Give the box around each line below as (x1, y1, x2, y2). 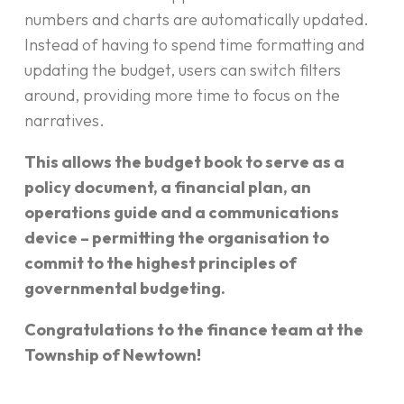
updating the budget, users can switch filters (24, 60, 341, 81)
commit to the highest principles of (24, 252, 297, 274)
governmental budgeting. (24, 278, 225, 299)
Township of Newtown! (24, 344, 201, 366)
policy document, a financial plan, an (24, 177, 311, 198)
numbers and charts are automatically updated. (24, 9, 369, 31)
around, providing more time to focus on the (24, 85, 340, 106)
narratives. (24, 110, 105, 132)
